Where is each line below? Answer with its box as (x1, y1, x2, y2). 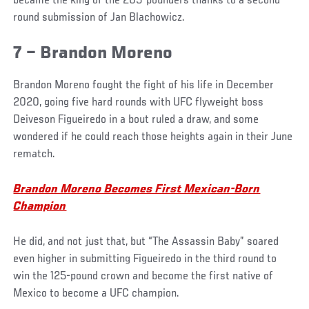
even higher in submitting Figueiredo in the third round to (13, 253, 277, 266)
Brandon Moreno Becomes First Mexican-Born (13, 183, 261, 197)
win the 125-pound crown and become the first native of (13, 270, 274, 283)
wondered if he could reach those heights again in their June (13, 131, 293, 144)
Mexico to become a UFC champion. (13, 288, 180, 301)
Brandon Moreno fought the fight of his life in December (13, 79, 275, 92)
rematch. (13, 148, 56, 161)
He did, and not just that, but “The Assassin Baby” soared (13, 236, 279, 249)
